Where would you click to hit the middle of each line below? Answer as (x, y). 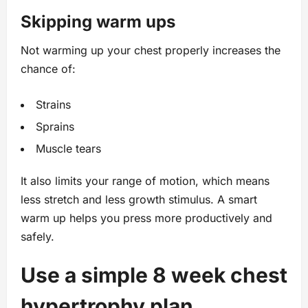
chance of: (48, 69)
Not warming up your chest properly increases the (151, 51)
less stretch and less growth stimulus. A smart (139, 200)
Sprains (55, 127)
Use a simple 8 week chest (154, 275)
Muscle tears (68, 149)
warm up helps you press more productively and (146, 218)
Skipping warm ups (98, 22)
